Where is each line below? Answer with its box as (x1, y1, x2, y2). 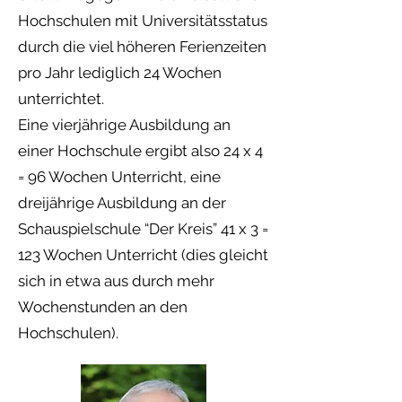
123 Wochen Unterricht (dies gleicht (18, 246, 268, 264)
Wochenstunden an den (18, 298, 188, 316)
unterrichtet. (18, 90, 104, 108)
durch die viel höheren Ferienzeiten (18, 38, 267, 56)
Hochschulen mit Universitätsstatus (18, 12, 267, 30)
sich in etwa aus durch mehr (18, 272, 214, 290)
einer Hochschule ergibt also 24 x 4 (18, 142, 263, 160)
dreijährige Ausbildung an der (18, 194, 226, 212)
